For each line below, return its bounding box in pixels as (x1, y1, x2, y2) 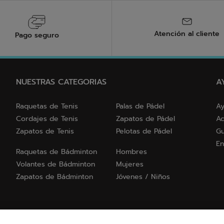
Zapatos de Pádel (116, 113, 175, 124)
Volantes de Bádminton (16, 159, 95, 170)
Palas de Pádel (116, 101, 164, 112)
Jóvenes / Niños (116, 171, 170, 182)
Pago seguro (14, 30, 59, 41)
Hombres (116, 146, 147, 157)
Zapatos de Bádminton (16, 171, 93, 182)
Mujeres (116, 159, 143, 170)
